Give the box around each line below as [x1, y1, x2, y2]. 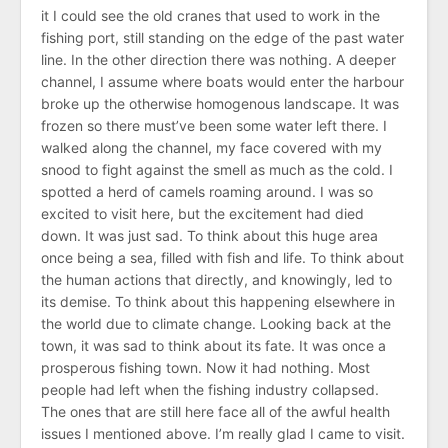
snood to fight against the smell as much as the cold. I [41, 161, 393, 179]
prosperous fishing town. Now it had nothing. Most [41, 359, 370, 377]
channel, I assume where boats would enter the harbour [41, 73, 404, 91]
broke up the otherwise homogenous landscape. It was [41, 95, 399, 113]
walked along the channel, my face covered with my [41, 139, 382, 157]
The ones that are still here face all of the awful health [41, 403, 390, 421]
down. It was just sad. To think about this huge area [41, 227, 378, 245]
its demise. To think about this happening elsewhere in [41, 293, 395, 311]
